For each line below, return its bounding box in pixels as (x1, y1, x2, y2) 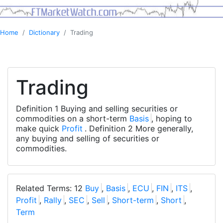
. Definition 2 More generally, (85, 123, 193, 134)
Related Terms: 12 (16, 183, 85, 194)
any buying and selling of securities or (16, 133, 159, 144)
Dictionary (29, 28, 60, 37)
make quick (16, 123, 62, 134)
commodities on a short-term (16, 113, 129, 124)
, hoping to (151, 113, 192, 124)
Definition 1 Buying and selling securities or (16, 104, 178, 114)
